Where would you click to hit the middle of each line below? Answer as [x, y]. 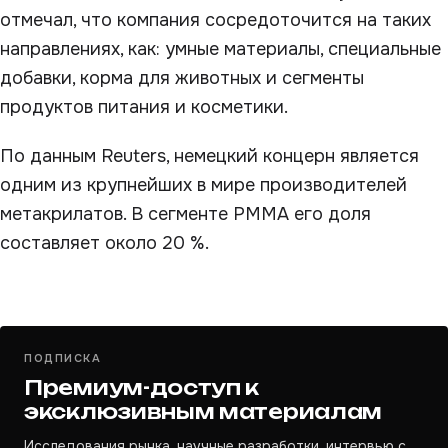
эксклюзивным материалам [203, 411]
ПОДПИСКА [63, 358]
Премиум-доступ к [142, 387]
